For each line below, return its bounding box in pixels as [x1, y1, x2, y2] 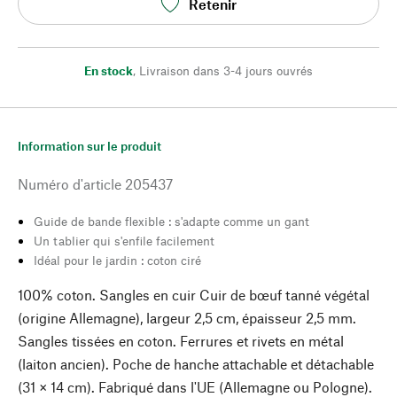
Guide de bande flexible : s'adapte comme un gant [34, 214, 309, 229]
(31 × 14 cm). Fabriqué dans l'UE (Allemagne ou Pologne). [18, 378, 372, 395]
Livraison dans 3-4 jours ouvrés [139, 63, 313, 78]
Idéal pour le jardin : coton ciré [34, 253, 201, 268]
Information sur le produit [18, 138, 161, 153]
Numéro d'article [18, 175, 121, 192]
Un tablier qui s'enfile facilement [34, 233, 214, 248]
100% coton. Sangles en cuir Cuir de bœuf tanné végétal [18, 286, 370, 303]
